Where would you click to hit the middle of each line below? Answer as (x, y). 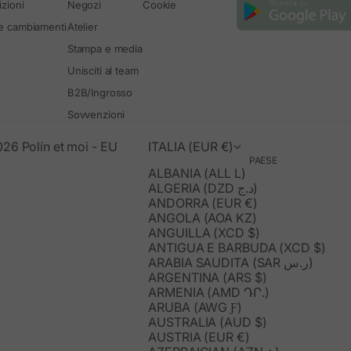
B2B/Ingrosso (100, 93)
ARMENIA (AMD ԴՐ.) (209, 293)
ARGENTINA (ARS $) (208, 278)
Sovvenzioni (96, 115)
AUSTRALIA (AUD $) (208, 322)
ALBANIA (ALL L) (197, 174)
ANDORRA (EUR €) (203, 203)
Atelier (82, 27)
